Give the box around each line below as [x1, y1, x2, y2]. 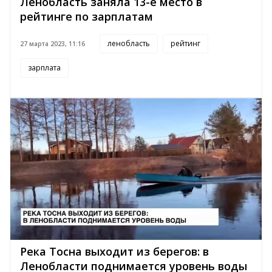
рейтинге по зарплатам [20, 9, 153, 24]
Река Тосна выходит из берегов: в [20, 244, 209, 259]
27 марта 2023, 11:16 [20, 39, 85, 49]
